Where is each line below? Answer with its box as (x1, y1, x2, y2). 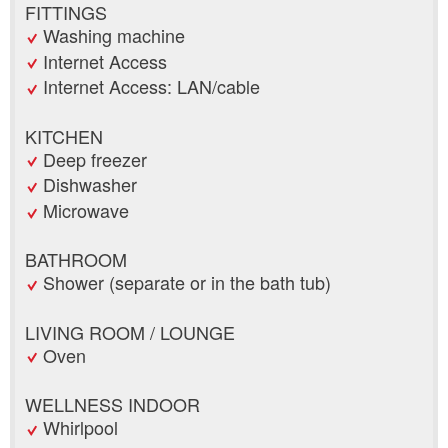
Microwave (43, 197, 129, 224)
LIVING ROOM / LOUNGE (25, 318, 235, 345)
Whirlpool (43, 413, 118, 440)
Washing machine (43, 21, 185, 48)
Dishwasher (43, 171, 137, 198)
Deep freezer (43, 145, 147, 172)
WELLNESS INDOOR (25, 390, 200, 417)
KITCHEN (25, 122, 103, 149)
